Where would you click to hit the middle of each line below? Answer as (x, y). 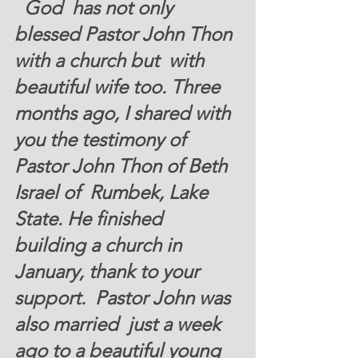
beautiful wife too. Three (119, 87)
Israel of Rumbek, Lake (113, 193)
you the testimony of (102, 140)
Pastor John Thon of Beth (123, 166)
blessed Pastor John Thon (125, 34)
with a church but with (111, 61)
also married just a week (120, 324)
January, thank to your (109, 272)
